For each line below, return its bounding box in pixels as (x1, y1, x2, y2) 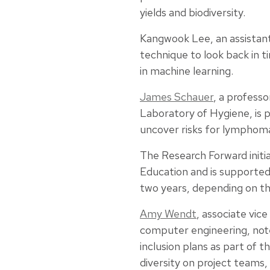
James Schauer (140, 90, 213, 104)
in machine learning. (140, 64, 233, 78)
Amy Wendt (140, 207, 196, 221)
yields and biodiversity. (140, 5, 245, 20)
